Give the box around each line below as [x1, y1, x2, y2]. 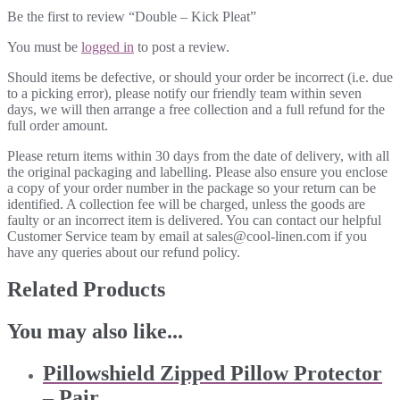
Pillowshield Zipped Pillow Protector [43, 362, 382, 386]
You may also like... [7, 320, 183, 344]
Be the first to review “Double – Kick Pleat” [7, 8, 256, 24]
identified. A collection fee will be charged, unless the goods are [7, 196, 365, 212]
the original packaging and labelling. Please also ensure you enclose [7, 163, 387, 179]
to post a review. [134, 38, 229, 54]
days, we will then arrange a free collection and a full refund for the [7, 101, 385, 117]
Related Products [7, 278, 165, 302]
